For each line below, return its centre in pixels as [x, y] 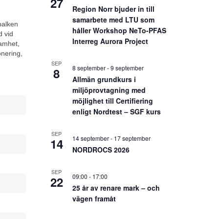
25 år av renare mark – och [116, 188]
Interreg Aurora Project [110, 41]
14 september [90, 138]
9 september [127, 68]
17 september [132, 138]
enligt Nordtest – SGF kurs [116, 111]
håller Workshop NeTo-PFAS [119, 30]
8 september [89, 68]
